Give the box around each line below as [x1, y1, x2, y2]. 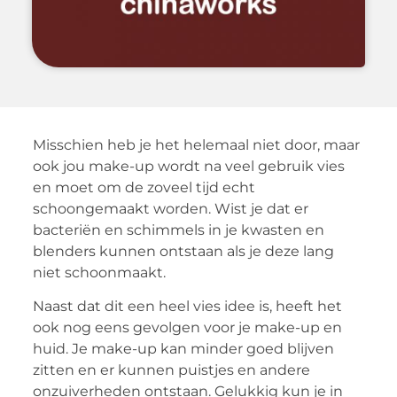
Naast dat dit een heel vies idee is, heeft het [32, 298, 342, 315]
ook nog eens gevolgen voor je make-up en [32, 319, 342, 337]
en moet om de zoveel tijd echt [32, 178, 255, 196]
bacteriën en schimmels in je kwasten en [32, 221, 324, 238]
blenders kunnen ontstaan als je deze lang [32, 242, 334, 260]
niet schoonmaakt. [32, 263, 166, 281]
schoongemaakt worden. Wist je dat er [32, 199, 308, 217]
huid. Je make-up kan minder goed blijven [32, 340, 334, 358]
